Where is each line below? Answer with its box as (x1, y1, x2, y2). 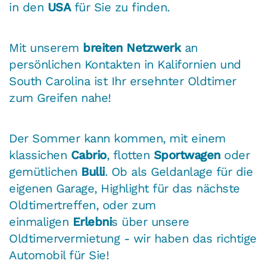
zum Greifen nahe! (9, 91, 111, 105)
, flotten (106, 148, 150, 162)
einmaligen (9, 215, 69, 229)
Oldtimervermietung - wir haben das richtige (9, 231, 257, 246)
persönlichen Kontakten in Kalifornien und (9, 57, 241, 72)
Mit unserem (9, 41, 79, 55)
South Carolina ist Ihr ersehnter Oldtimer (9, 74, 237, 88)
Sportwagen (153, 148, 221, 162)
